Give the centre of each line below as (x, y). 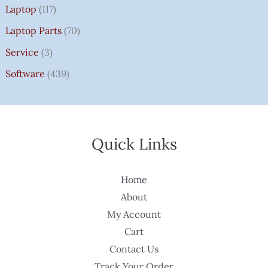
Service (22, 52)
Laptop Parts (33, 31)
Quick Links (134, 144)
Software (25, 74)
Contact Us (134, 249)
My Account (134, 214)
